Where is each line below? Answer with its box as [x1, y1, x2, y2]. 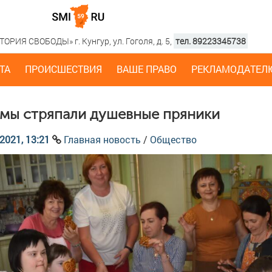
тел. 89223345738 [175, 35, 246, 47]
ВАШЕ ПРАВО [117, 63, 177, 75]
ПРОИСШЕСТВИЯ [25, 63, 102, 75]
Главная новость [64, 133, 141, 146]
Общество [150, 133, 197, 146]
